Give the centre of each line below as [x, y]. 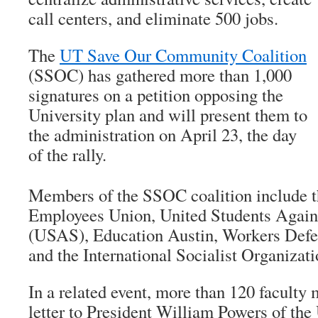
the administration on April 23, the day [163, 135]
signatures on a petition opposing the [156, 95]
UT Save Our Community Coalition [183, 55]
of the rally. [67, 154]
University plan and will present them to [168, 115]
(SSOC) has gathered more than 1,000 [160, 75]
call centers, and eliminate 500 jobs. [153, 18]
